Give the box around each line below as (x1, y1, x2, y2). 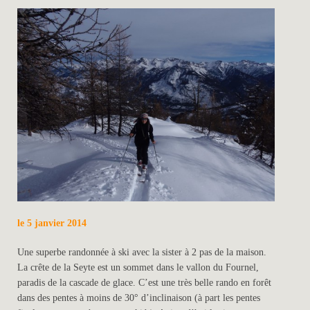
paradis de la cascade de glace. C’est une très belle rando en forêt (17, 277, 272, 288)
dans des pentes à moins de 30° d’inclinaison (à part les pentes (17, 292, 261, 303)
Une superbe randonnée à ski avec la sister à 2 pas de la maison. (17, 246, 267, 257)
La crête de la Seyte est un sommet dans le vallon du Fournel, (17, 262, 259, 273)
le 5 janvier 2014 (17, 217, 87, 228)
